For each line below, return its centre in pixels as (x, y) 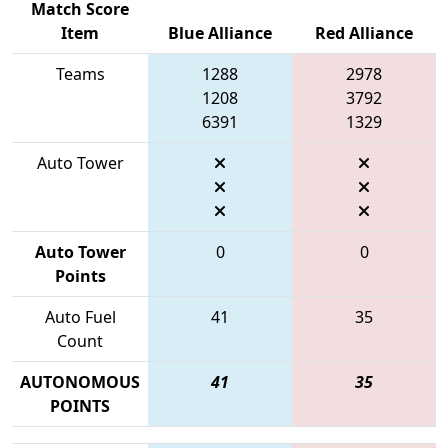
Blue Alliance (220, 32)
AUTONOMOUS (80, 381)
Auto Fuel (80, 316)
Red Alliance (364, 32)
